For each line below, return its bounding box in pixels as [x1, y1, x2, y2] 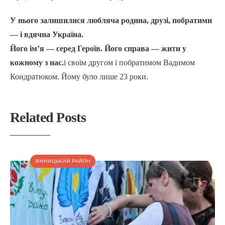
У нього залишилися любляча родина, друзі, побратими [10, 16, 212, 25]
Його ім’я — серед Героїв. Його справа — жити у [10, 44, 186, 53]
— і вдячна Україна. [10, 30, 83, 39]
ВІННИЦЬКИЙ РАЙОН [35, 158, 90, 164]
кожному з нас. [10, 58, 64, 67]
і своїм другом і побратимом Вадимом [64, 58, 195, 67]
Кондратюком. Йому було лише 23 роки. [10, 72, 148, 81]
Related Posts [10, 109, 86, 125]
